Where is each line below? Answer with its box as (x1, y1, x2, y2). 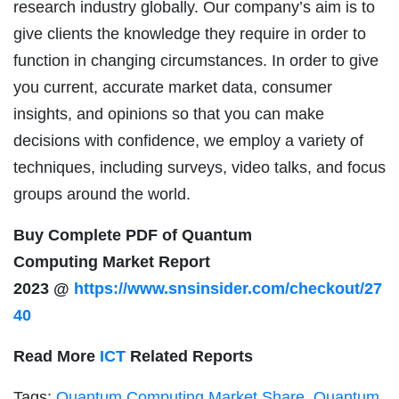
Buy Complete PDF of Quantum (13, 225, 252, 244)
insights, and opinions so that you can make (13, 104, 324, 123)
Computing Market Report (13, 252, 210, 271)
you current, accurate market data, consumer (13, 77, 332, 96)
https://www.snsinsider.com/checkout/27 (74, 279, 382, 297)
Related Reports (126, 346, 253, 365)
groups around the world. (13, 184, 191, 203)
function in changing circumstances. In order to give (13, 51, 379, 69)
